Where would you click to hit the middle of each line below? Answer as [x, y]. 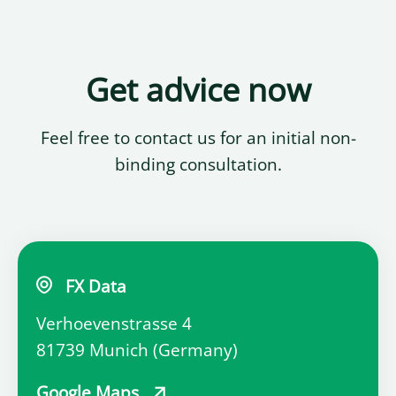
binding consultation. [198, 165]
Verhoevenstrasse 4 [114, 324]
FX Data [96, 287]
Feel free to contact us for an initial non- [198, 138]
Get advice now [198, 90]
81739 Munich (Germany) [137, 350]
